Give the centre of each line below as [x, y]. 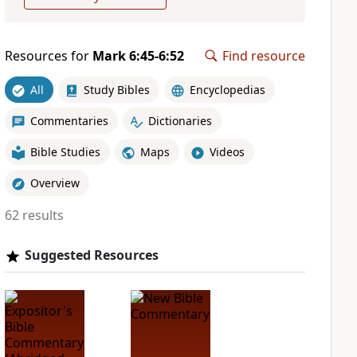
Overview [55, 182]
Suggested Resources [91, 255]
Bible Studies [65, 151]
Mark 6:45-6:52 [138, 56]
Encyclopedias [227, 89]
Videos [227, 151]
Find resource [264, 56]
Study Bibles [116, 89]
